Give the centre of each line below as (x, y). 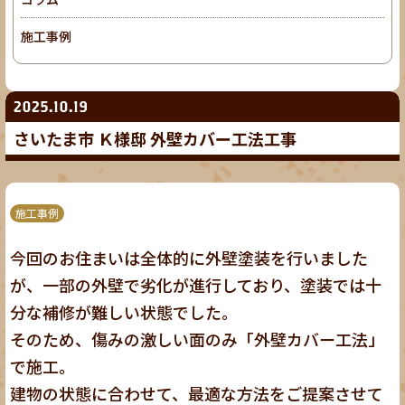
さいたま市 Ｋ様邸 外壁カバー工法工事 (155, 139)
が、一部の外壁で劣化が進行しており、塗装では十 (196, 284)
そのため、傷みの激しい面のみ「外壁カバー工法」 (198, 339)
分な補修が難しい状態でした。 (124, 311)
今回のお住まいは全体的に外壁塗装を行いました (189, 257)
